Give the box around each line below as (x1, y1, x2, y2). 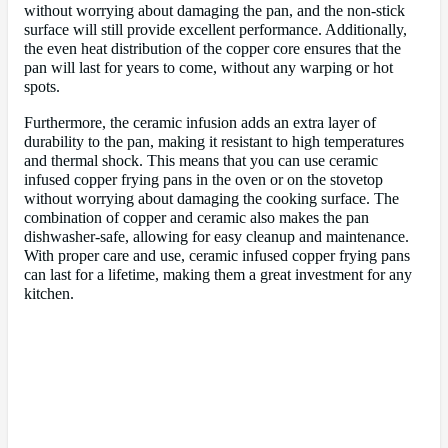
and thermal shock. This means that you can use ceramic (24, 151, 378, 170)
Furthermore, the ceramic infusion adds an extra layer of (24, 113, 376, 132)
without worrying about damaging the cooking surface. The (24, 189, 399, 208)
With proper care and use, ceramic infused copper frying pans (24, 246, 410, 265)
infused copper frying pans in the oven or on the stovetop (24, 170, 383, 189)
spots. (24, 78, 60, 97)
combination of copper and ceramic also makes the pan (24, 208, 369, 227)
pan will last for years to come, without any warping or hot (24, 59, 393, 78)
